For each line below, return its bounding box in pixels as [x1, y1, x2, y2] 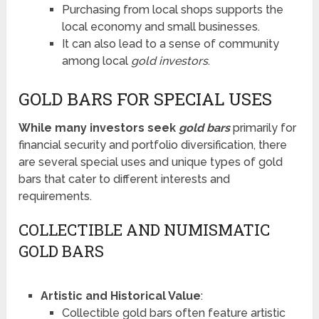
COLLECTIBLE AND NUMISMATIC [19, 219, 271, 241]
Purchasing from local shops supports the [61, 3, 283, 17]
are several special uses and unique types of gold [19, 155, 283, 169]
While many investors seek [19, 121, 179, 135]
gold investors [130, 54, 208, 68]
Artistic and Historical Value [40, 289, 201, 303]
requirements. [19, 189, 93, 204]
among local [61, 54, 131, 68]
